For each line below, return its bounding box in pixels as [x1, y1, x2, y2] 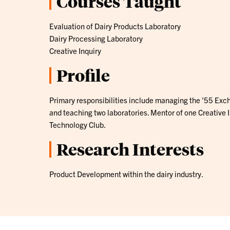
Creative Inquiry [49, 45, 101, 55]
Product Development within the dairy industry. [49, 168, 203, 179]
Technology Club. [49, 119, 106, 129]
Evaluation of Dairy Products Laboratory [49, 21, 181, 31]
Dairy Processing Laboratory [49, 33, 143, 43]
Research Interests [56, 138, 204, 160]
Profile [56, 64, 110, 86]
